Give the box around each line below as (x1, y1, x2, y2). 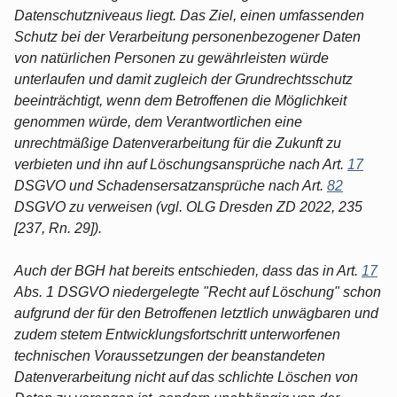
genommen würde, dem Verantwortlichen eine (14, 113, 302, 129)
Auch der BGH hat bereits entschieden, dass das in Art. (14, 262, 362, 278)
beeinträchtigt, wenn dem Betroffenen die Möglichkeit (14, 92, 346, 108)
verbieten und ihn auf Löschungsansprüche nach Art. (14, 156, 347, 172)
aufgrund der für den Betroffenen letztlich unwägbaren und (14, 305, 378, 321)
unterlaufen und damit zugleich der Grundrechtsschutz (14, 71, 353, 87)
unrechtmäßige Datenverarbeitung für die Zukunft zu (14, 135, 341, 151)
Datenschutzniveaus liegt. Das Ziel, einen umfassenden (14, 7, 364, 23)
